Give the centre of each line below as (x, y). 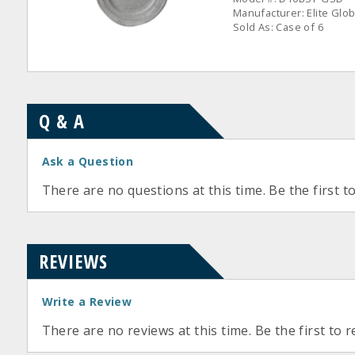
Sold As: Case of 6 (278, 27)
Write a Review (87, 302)
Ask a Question (88, 161)
